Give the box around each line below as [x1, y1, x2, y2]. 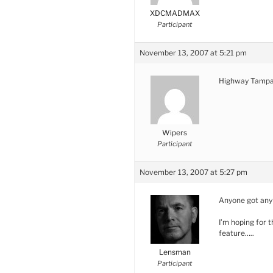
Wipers [162, 127, 187, 137]
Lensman [158, 247, 191, 257]
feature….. [219, 228, 254, 238]
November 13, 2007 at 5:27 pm [140, 167, 247, 177]
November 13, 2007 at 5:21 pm [140, 48, 247, 57]
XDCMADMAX [149, 8, 200, 18]
